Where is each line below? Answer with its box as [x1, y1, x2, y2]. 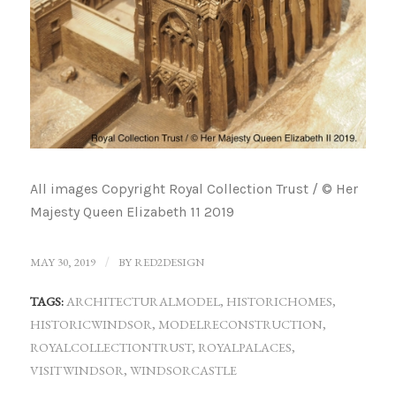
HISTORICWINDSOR [29, 315, 152, 332]
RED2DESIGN [133, 254, 204, 270]
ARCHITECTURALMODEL [65, 292, 220, 309]
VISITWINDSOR [29, 361, 124, 378]
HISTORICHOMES [225, 292, 332, 309]
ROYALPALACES [197, 338, 292, 355]
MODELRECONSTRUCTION [157, 315, 323, 332]
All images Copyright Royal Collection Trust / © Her [29, 180, 358, 198]
